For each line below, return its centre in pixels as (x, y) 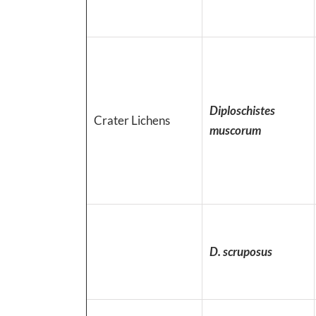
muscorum (235, 130)
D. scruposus (241, 251)
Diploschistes (242, 110)
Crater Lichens (132, 120)
